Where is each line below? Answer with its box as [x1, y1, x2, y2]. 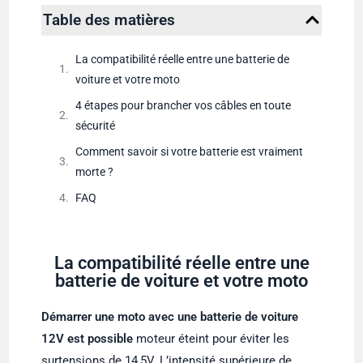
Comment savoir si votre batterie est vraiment [75, 144, 304, 158]
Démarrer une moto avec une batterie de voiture [41, 309, 299, 324]
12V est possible [41, 331, 134, 346]
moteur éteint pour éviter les [133, 331, 290, 346]
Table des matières [43, 10, 176, 29]
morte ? [75, 164, 114, 178]
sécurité [75, 118, 116, 132]
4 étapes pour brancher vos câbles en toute [75, 98, 292, 112]
